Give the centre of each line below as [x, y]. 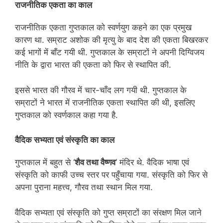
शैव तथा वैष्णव [95, 163]
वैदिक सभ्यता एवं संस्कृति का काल [66, 140]
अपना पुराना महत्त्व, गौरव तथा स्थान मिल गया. [84, 187]
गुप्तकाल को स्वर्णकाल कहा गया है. [66, 115]
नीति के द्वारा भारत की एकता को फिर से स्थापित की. [93, 65]
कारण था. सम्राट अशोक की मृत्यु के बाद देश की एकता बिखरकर [111, 40]
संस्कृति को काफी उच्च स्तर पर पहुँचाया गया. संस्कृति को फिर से [111, 175]
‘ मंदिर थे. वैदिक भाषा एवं [152, 163]
